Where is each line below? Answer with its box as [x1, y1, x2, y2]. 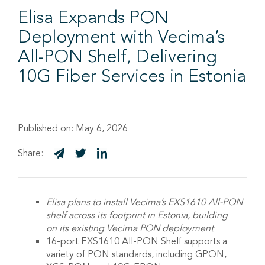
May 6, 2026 [73, 122, 128, 134]
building [190, 209, 228, 221]
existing [69, 222, 106, 234]
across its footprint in [69, 209, 157, 221]
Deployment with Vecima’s [18, 25, 225, 47]
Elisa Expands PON [18, 6, 169, 28]
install [103, 196, 127, 208]
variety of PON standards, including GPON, [46, 248, 227, 260]
